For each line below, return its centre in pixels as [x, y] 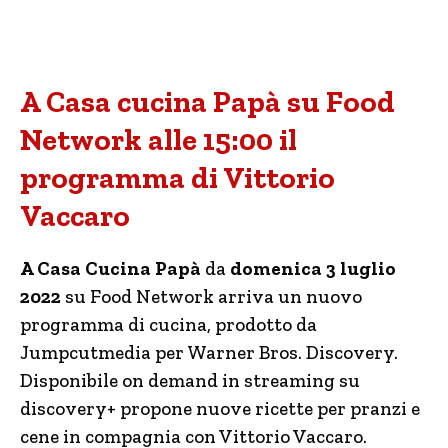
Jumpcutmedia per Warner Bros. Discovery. [209, 352]
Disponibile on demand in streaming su [190, 380]
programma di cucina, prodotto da [168, 324]
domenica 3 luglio [313, 268]
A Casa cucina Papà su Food [207, 102]
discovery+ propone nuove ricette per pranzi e [220, 408]
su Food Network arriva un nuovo [211, 296]
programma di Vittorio [177, 178]
